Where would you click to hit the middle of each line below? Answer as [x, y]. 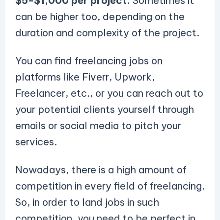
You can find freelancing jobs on [89, 61]
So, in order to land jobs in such [87, 202]
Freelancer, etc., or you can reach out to [109, 93]
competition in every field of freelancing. [110, 186]
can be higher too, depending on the [100, 16]
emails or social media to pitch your [98, 125]
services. [37, 142]
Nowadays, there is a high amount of [101, 170]
